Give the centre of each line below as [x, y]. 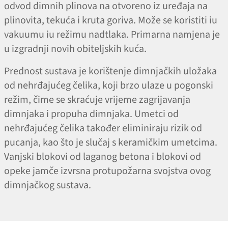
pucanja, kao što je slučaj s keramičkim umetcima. [111, 143]
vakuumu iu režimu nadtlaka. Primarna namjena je [112, 35]
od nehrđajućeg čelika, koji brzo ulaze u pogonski [109, 86]
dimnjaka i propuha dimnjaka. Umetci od [91, 114]
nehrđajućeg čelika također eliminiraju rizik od [103, 129]
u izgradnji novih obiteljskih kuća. [76, 49]
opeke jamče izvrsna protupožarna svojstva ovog [107, 171]
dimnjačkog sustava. [48, 186]
